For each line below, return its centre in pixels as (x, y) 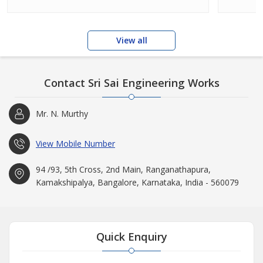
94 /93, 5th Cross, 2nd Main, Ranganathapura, (123, 170)
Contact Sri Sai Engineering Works (131, 83)
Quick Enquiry (131, 237)
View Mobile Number (75, 144)
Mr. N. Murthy (62, 114)
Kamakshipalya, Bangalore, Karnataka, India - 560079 (137, 183)
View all (131, 41)
